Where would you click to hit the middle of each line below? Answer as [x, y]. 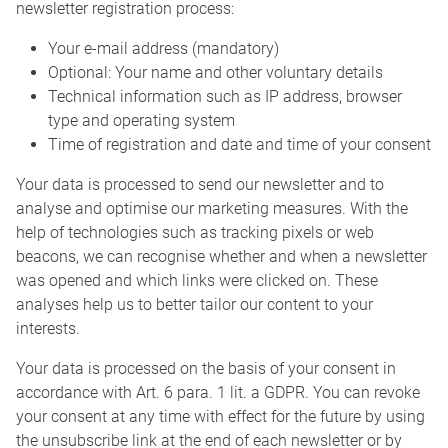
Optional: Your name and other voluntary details [215, 73]
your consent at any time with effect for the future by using [220, 417]
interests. [48, 329]
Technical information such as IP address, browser [225, 97]
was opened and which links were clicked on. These [197, 281]
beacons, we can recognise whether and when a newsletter [221, 257]
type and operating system [141, 121]
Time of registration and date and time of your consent [239, 145]
